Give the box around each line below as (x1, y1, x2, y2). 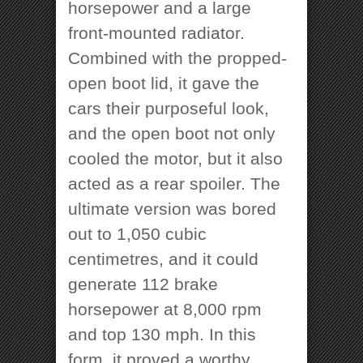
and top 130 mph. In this (68, 324, 256, 344)
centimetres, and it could (68, 249, 258, 268)
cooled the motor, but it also (68, 148, 283, 168)
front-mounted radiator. (68, 23, 245, 42)
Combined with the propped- (68, 48, 287, 67)
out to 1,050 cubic (68, 224, 207, 243)
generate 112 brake (68, 274, 218, 293)
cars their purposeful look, (68, 98, 269, 117)
